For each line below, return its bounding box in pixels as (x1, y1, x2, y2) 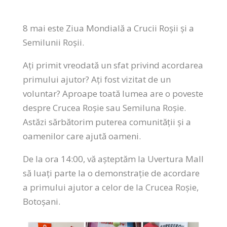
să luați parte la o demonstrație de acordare (22, 167, 200, 179)
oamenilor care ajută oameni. (22, 130, 141, 142)
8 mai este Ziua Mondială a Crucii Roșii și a (22, 22, 194, 34)
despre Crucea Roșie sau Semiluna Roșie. (22, 102, 186, 113)
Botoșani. (22, 196, 60, 207)
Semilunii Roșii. (22, 36, 84, 48)
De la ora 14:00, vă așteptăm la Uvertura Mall (22, 153, 204, 165)
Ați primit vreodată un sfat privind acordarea (22, 59, 203, 71)
